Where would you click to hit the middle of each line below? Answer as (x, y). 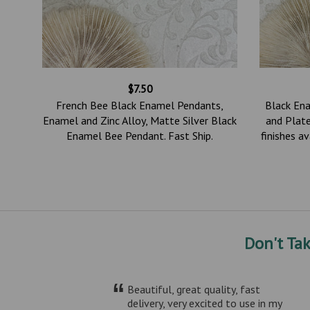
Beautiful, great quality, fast (194, 289)
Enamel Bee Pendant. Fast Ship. (140, 135)
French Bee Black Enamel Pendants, (140, 105)
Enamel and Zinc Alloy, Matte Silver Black (140, 120)
